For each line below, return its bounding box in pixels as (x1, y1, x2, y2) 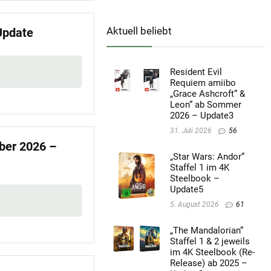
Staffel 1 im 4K (169, 162, 229, 174)
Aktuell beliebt (106, 25, 172, 38)
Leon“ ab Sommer (169, 99, 241, 111)
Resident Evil (169, 67, 222, 78)
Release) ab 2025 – (169, 257, 247, 269)
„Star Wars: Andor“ (169, 151, 244, 163)
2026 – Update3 (169, 110, 233, 122)
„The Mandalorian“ (169, 224, 243, 236)
